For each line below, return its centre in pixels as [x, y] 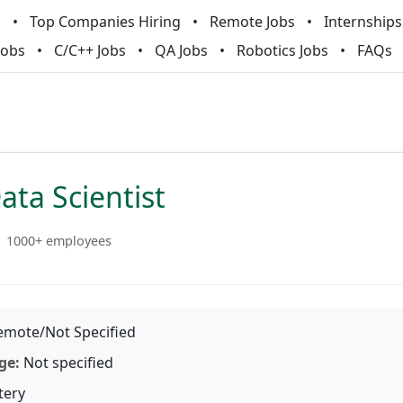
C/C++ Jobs [90, 50]
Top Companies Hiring [105, 22]
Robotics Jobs [282, 50]
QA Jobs [181, 50]
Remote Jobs [252, 22]
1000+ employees [59, 240]
